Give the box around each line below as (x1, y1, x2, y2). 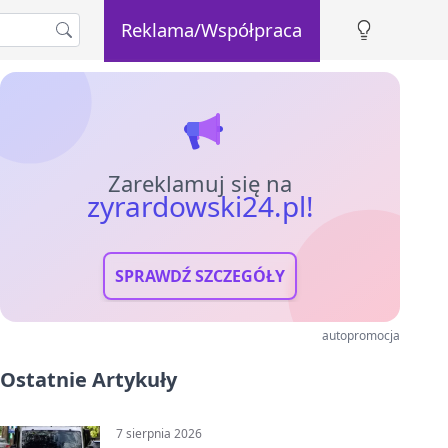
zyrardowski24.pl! (86, 187, 314, 225)
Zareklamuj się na (108, 168, 292, 198)
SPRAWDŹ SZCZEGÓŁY (115, 265, 285, 287)
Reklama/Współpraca (121, 16, 303, 42)
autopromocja (322, 327, 400, 344)
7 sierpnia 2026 (116, 425, 202, 442)
